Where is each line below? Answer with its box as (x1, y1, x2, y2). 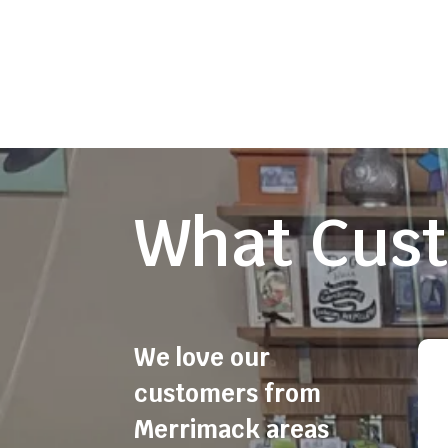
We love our (134, 341, 271, 373)
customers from (134, 377, 322, 409)
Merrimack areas (134, 413, 330, 445)
